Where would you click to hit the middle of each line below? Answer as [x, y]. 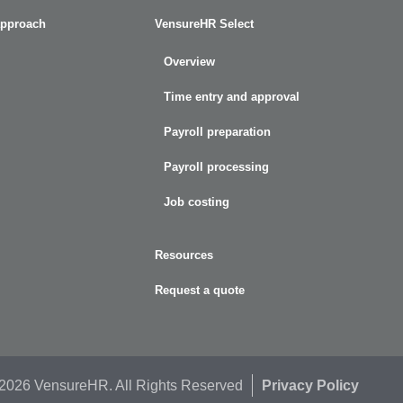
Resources [184, 255]
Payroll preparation [217, 132]
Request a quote [200, 291]
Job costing [197, 202]
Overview [189, 62]
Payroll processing [216, 167]
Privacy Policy [310, 386]
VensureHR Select [204, 24]
